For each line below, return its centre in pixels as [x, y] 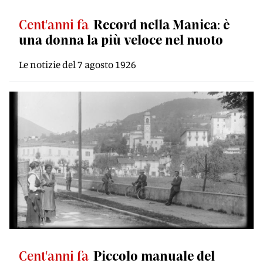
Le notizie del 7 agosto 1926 [77, 64]
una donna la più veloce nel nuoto [121, 39]
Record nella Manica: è [161, 24]
